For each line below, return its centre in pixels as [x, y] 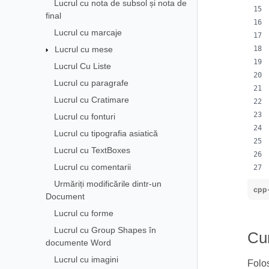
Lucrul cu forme [83, 213]
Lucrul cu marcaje [88, 32]
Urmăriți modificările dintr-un [107, 183]
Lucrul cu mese [83, 49]
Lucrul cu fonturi [84, 116]
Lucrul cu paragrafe [91, 83]
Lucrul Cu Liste [82, 66]
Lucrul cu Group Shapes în [105, 230]
